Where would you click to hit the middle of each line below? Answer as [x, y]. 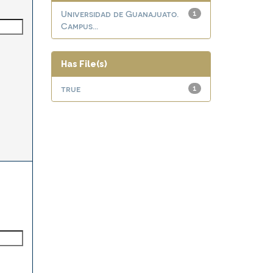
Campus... [79, 26]
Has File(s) [84, 64]
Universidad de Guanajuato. [119, 14]
